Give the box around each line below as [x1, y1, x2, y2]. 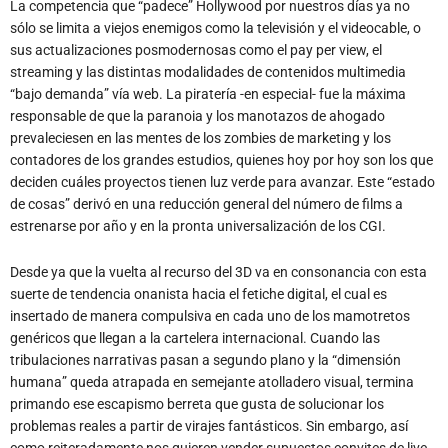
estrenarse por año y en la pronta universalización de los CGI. [10, 217, 386, 234]
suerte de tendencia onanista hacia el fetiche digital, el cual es [10, 285, 387, 302]
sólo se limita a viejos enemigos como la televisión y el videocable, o [10, 19, 421, 36]
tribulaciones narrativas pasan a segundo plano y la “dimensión [10, 351, 401, 368]
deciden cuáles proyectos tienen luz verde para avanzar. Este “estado [10, 173, 435, 190]
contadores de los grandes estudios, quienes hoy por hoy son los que [10, 151, 433, 168]
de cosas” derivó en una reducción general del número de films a [10, 195, 403, 212]
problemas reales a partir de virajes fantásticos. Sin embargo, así [10, 417, 408, 434]
